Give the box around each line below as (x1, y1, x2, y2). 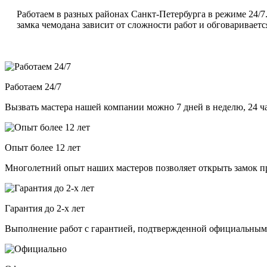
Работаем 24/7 (5, 82, 61, 92)
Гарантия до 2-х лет (5, 203, 85, 214)
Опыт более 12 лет (5, 142, 80, 153)
